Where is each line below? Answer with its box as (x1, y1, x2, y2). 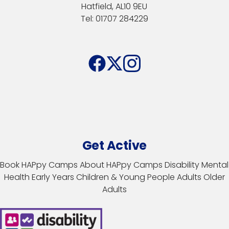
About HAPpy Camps (80, 159, 163, 171)
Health (4, 171, 30, 184)
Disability (165, 159, 200, 171)
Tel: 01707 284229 (80, 13, 148, 25)
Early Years (31, 171, 74, 184)
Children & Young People (76, 171, 175, 184)
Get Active (82, 137, 147, 154)
